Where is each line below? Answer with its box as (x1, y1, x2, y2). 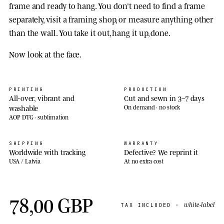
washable (9, 102, 38, 112)
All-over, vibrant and (9, 92, 74, 102)
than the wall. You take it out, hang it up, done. (9, 26, 171, 37)
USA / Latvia (9, 156, 41, 165)
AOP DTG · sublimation (9, 112, 68, 121)
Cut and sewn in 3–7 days (124, 92, 205, 102)
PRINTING (9, 85, 44, 92)
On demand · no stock (124, 102, 180, 111)
